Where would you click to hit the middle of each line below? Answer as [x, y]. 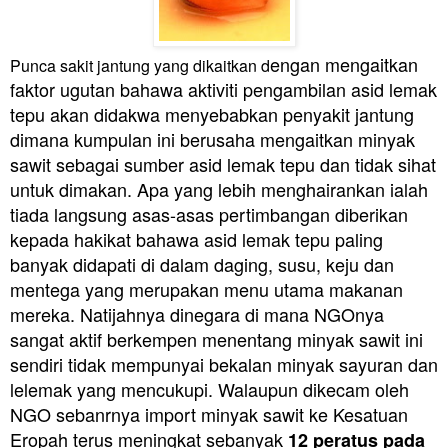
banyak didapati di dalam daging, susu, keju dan [202, 263]
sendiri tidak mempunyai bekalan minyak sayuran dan [224, 363]
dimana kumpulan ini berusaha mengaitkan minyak [212, 138]
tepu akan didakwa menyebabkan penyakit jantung [212, 113]
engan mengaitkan [344, 63]
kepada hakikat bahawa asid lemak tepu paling [196, 238]
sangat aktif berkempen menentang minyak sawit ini [216, 338]
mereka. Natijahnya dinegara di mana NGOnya [197, 313]
